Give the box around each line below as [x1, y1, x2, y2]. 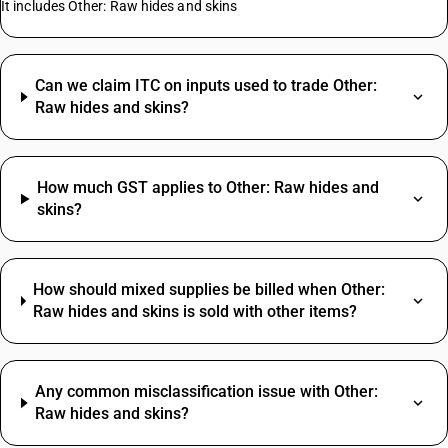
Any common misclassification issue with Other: [35, 382, 379, 401]
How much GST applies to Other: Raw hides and [37, 178, 380, 197]
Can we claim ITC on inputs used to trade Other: [35, 76, 378, 95]
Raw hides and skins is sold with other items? [33, 302, 358, 321]
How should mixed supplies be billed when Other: [33, 280, 386, 299]
